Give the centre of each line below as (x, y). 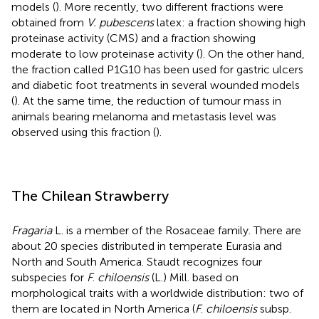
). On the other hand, (252, 53)
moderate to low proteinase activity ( (105, 53)
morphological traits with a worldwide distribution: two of (157, 293)
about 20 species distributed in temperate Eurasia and (147, 246)
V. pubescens (120, 22)
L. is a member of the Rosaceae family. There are (177, 230)
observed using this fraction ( (84, 132)
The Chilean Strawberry (90, 195)
